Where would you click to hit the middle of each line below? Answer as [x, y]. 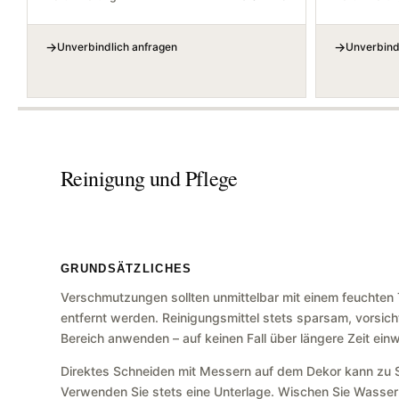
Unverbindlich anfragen [117, 47]
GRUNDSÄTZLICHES [126, 269]
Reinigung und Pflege [149, 179]
